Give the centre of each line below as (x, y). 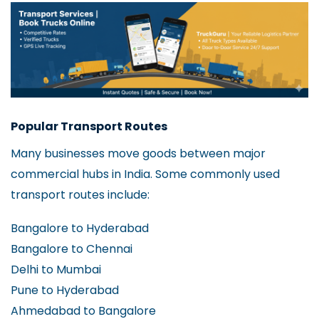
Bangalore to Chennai (72, 249)
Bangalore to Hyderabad (80, 228)
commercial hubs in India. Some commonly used (145, 174)
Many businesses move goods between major (138, 154)
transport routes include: (80, 195)
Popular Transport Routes (89, 127)
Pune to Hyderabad (65, 290)
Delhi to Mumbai (56, 269)
